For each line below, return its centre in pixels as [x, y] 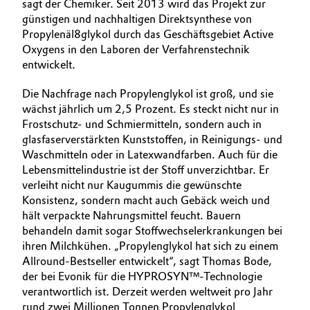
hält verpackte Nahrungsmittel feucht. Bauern [131, 216]
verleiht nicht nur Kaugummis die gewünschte [132, 185]
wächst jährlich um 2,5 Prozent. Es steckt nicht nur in [151, 109]
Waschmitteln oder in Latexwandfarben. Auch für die [150, 155]
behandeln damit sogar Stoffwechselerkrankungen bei [152, 231]
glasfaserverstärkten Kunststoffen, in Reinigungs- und [152, 139]
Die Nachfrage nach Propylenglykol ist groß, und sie [148, 94]
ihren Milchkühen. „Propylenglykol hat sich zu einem [150, 246]
